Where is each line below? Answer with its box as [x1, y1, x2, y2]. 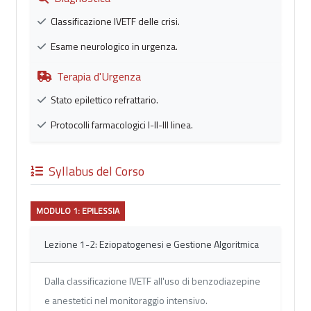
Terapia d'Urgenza [57, 68, 141, 85]
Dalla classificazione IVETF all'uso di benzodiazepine [44, 274, 260, 289]
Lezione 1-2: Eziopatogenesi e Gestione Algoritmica [44, 237, 259, 252]
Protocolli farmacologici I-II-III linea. [49, 117, 193, 133]
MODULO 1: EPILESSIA [36, 204, 119, 218]
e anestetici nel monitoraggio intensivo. [44, 293, 208, 308]
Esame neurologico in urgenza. [49, 39, 178, 54]
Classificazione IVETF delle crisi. [49, 14, 180, 29]
